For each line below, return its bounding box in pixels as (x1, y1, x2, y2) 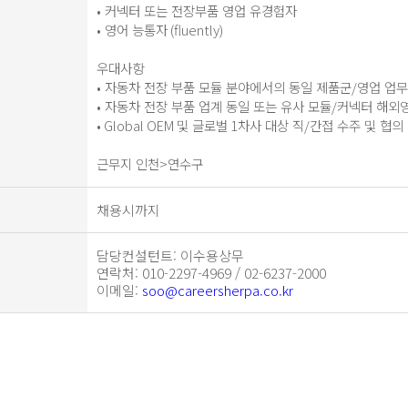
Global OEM (101, 116, 177, 135)
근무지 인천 (97, 154, 159, 173)
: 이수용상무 (173, 246, 244, 265)
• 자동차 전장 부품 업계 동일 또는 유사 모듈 (97, 97, 331, 116)
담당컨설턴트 (97, 246, 173, 265)
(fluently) (168, 20, 223, 39)
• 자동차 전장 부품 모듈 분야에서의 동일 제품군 (97, 77, 352, 97)
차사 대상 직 (238, 116, 304, 135)
